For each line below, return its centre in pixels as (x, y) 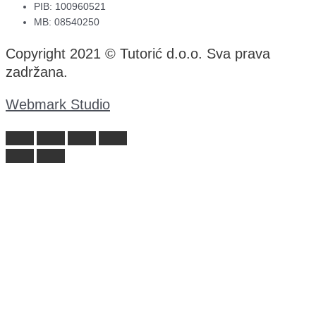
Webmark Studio (58, 104)
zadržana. (37, 72)
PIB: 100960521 (70, 7)
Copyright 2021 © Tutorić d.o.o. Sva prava (138, 54)
